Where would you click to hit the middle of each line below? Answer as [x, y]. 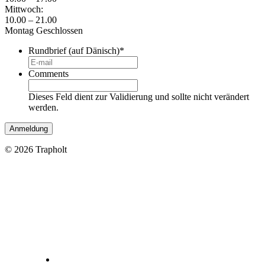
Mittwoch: [24, 9]
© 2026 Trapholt [36, 149]
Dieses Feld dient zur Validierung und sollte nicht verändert [139, 96]
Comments [49, 73]
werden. [43, 107]
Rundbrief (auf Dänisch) [74, 50]
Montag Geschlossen [44, 30]
